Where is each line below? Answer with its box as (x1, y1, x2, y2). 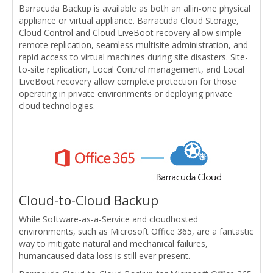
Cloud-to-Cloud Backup (19, 191, 158, 209)
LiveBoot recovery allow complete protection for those (19, 75, 236, 87)
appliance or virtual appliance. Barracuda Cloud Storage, (19, 14, 239, 26)
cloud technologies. (19, 99, 95, 112)
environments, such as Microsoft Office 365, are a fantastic (19, 225, 253, 237)
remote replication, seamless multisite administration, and (19, 38, 248, 51)
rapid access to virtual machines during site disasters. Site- (19, 51, 248, 63)
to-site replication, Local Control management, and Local (19, 63, 244, 75)
